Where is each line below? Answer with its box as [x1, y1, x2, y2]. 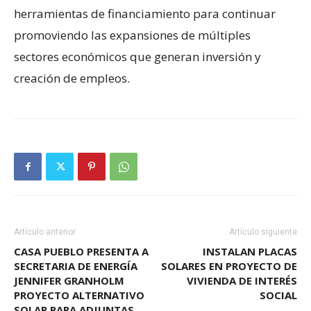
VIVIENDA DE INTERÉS [187, 273, 297, 287]
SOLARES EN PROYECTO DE [161, 258, 297, 273]
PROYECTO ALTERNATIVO [14, 287, 144, 302]
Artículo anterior [14, 226, 76, 237]
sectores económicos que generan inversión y [14, 48, 261, 65]
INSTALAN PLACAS [203, 244, 297, 258]
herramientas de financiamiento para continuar [14, 5, 276, 22]
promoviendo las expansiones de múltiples [14, 26, 251, 43]
